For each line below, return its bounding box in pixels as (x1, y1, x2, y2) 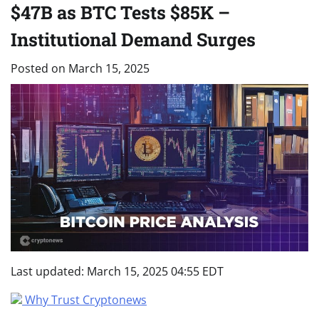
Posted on (11, 60, 68, 76)
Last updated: (11, 263, 87, 279)
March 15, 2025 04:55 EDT (87, 263, 224, 279)
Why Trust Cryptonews (25, 291, 147, 308)
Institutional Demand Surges (11, 26, 256, 51)
